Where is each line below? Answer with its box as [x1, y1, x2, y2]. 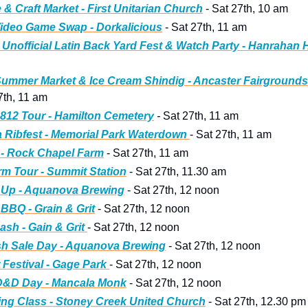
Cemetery [101, 110, 154, 122]
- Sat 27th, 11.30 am [126, 166, 226, 178]
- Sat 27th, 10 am [203, 3, 288, 15]
